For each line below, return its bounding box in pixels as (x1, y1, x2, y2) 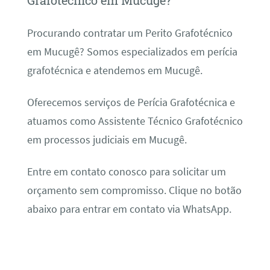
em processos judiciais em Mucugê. (27, 133, 187, 146)
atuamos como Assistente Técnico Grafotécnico (27, 114, 243, 128)
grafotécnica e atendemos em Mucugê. (27, 63, 202, 77)
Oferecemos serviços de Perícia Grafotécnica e (27, 95, 235, 109)
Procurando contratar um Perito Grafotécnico (27, 26, 233, 40)
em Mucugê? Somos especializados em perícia (27, 45, 237, 58)
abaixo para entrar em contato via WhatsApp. (27, 202, 231, 216)
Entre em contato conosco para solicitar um (27, 165, 226, 179)
